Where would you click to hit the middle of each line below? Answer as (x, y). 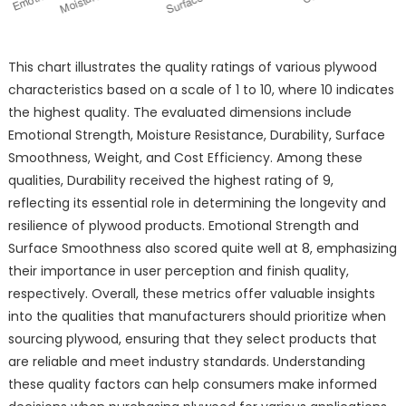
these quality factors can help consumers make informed (192, 384)
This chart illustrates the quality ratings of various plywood (192, 67)
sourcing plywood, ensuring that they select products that (192, 338)
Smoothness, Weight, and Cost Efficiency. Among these (185, 157)
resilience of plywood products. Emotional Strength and (183, 225)
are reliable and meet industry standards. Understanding (186, 361)
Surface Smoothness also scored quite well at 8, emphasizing (202, 248)
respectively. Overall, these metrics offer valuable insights (191, 293)
